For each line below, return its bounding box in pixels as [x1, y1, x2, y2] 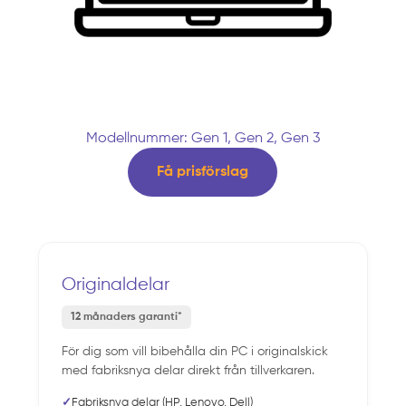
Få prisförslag [157, 164, 249, 179]
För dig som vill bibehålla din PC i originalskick [62, 344, 329, 358]
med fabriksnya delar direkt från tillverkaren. [62, 363, 315, 377]
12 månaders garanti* [71, 311, 183, 323]
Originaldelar [62, 275, 170, 295]
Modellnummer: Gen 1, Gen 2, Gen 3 [85, 131, 320, 147]
